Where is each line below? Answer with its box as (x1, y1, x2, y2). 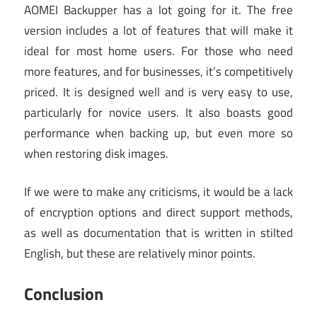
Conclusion (24, 280, 103, 306)
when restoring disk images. (24, 144, 168, 163)
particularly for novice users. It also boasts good (24, 103, 293, 122)
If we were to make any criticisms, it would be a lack (24, 183, 293, 202)
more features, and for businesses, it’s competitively (24, 62, 293, 81)
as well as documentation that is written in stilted (24, 224, 293, 243)
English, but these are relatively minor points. (24, 244, 255, 263)
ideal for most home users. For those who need (24, 41, 293, 60)
